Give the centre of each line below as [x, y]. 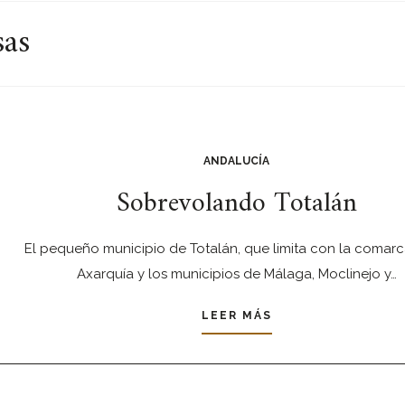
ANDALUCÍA [236, 161]
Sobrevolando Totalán [236, 204]
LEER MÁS [236, 316]
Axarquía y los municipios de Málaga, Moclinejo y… [236, 274]
